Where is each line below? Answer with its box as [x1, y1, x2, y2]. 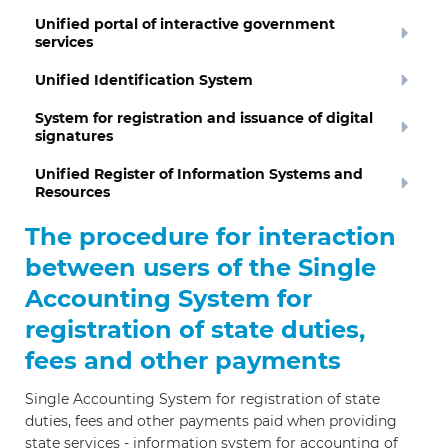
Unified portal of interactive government [35, 15, 335, 33]
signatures [35, 127, 113, 145]
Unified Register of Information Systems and [35, 165, 363, 183]
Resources [35, 183, 110, 201]
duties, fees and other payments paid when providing [25, 412, 397, 430]
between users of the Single [25, 253, 376, 282]
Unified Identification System [35, 71, 253, 89]
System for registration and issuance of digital [35, 109, 373, 127]
